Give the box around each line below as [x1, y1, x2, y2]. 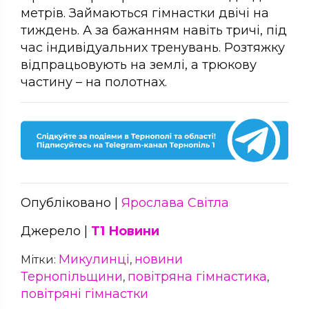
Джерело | [21, 223, 91, 239]
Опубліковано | [21, 195, 121, 211]
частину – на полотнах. [21, 74, 167, 90]
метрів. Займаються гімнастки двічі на [21, 5, 269, 21]
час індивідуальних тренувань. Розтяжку [21, 39, 285, 55]
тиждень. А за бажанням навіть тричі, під [21, 22, 287, 38]
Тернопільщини [21, 269, 123, 285]
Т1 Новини [91, 223, 159, 239]
